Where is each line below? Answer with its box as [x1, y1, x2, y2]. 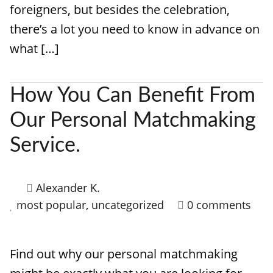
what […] [10, 40, 59, 57]
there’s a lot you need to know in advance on [10, 21, 260, 37]
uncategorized [91, 197, 164, 212]
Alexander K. [36, 180, 100, 195]
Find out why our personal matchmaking [10, 246, 238, 262]
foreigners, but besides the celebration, [10, 1, 230, 18]
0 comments [187, 197, 251, 212]
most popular [16, 197, 86, 212]
